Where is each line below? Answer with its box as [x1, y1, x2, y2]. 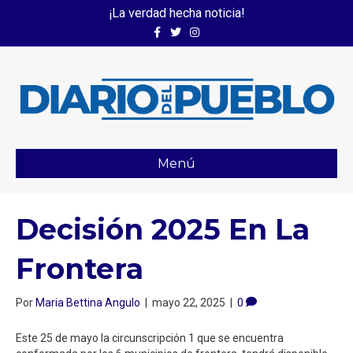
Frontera [16, 251, 143, 286]
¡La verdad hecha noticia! [108, 6, 245, 20]
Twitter [165, 22, 195, 33]
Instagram [184, 22, 229, 33]
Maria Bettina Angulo [35, 295, 140, 309]
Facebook [147, 22, 188, 33]
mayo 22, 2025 [152, 295, 225, 309]
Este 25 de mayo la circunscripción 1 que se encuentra [16, 331, 284, 344]
